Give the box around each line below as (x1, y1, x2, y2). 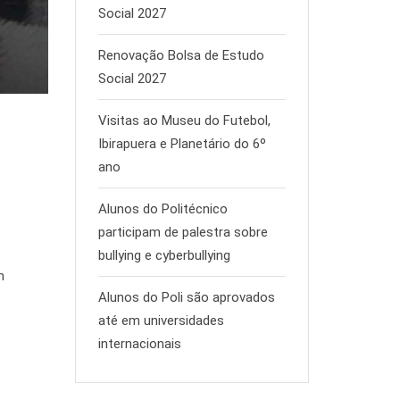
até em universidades (97, 312, 224, 329)
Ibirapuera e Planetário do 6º (97, 136, 266, 152)
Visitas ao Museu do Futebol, (97, 112, 271, 129)
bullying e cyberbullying (97, 247, 230, 263)
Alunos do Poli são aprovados (97, 289, 275, 305)
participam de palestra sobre (97, 224, 268, 240)
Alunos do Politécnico (97, 201, 228, 217)
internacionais (97, 336, 181, 352)
